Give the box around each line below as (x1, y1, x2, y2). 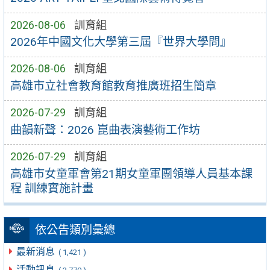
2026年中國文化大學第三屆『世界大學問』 (10, 35, 231, 49)
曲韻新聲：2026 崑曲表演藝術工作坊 (10, 122, 200, 137)
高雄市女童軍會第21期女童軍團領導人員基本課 (10, 166, 253, 181)
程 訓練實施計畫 (10, 181, 93, 195)
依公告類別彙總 (34, 223, 115, 237)
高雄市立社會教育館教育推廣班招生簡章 (10, 78, 216, 93)
